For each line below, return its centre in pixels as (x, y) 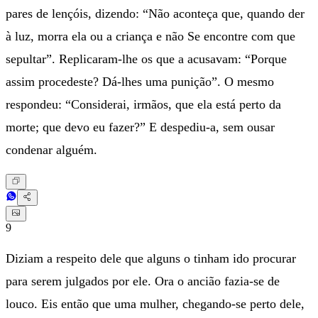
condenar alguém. (51, 150)
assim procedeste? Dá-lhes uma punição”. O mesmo (140, 82)
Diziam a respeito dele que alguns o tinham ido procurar (151, 259)
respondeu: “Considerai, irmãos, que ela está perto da (143, 105)
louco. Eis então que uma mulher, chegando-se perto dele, (155, 304)
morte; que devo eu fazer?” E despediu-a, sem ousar (140, 127)
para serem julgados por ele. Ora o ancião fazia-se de (143, 281)
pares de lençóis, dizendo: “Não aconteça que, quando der (155, 14)
